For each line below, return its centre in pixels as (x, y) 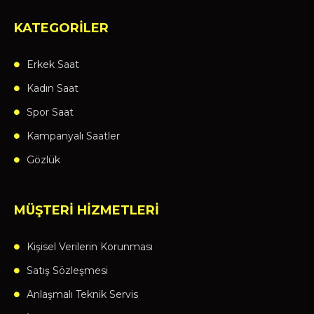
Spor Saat (50, 112)
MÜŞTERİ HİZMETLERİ (87, 211)
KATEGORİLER (61, 28)
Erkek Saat (53, 65)
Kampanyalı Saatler (73, 136)
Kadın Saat (53, 89)
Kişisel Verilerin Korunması (90, 247)
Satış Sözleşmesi (67, 271)
